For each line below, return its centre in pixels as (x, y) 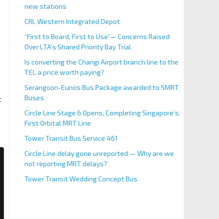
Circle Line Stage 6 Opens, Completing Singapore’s (101, 113)
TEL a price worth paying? (64, 72)
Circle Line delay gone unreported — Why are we (99, 153)
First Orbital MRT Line (57, 123)
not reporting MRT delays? (66, 164)
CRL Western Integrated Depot (72, 21)
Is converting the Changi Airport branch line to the (101, 62)
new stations (45, 6)
